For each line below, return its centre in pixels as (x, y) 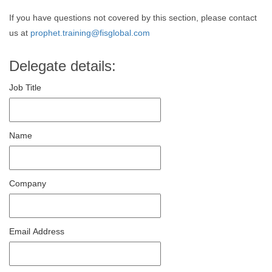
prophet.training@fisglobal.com (90, 33)
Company (28, 183)
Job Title (25, 87)
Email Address (37, 231)
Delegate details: (63, 66)
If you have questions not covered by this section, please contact (133, 18)
